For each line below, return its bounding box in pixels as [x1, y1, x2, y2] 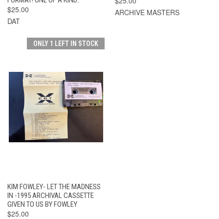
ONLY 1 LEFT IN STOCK [33, 39, 98, 47]
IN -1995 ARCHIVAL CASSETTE [7, 191, 94, 200]
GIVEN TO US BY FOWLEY [7, 199, 77, 209]
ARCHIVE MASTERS [114, 7, 179, 17]
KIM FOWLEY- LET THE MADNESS [7, 182, 101, 191]
